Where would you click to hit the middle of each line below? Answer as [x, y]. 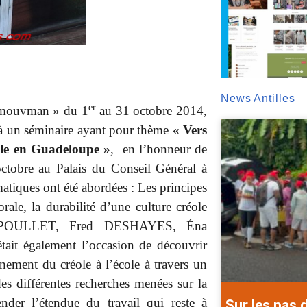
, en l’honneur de [159, 149]
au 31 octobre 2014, [151, 110]
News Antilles [258, 99]
